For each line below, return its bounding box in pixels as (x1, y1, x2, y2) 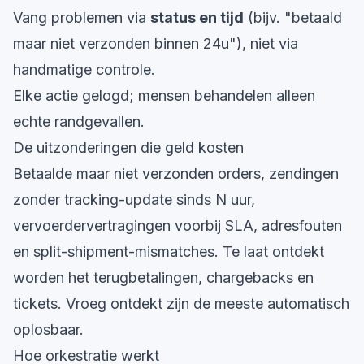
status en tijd (150, 9, 244, 26)
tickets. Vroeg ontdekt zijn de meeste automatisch (13, 295, 349, 312)
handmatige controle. (13, 61, 155, 78)
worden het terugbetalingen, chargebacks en (13, 269, 314, 286)
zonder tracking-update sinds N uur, (13, 191, 255, 208)
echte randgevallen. (13, 113, 145, 130)
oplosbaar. (13, 321, 84, 338)
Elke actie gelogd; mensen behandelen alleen (13, 87, 315, 104)
